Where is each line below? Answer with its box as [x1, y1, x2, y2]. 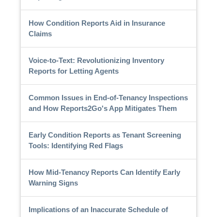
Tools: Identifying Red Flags [28, 141, 123, 150]
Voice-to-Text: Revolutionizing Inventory [28, 56, 164, 64]
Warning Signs [28, 178, 78, 187]
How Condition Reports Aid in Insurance [28, 18, 165, 27]
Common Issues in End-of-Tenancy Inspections [28, 93, 188, 102]
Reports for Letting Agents [28, 66, 119, 75]
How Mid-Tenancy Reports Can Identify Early [28, 168, 180, 176]
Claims [28, 29, 52, 38]
